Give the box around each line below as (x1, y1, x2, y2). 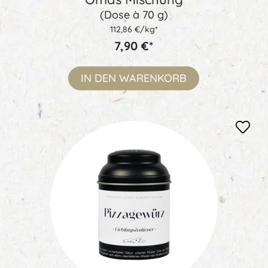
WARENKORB (119, 71, 187, 86)
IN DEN (81, 71, 117, 86)
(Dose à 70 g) (99, 8, 168, 22)
